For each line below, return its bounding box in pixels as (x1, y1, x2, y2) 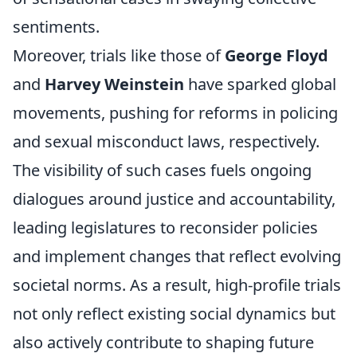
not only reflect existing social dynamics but (13, 303, 335, 324)
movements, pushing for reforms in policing (13, 102, 338, 124)
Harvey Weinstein (45, 73, 184, 95)
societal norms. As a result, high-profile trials (13, 274, 341, 296)
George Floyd (225, 45, 328, 66)
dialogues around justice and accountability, (13, 188, 335, 210)
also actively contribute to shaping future (13, 331, 314, 353)
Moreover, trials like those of (13, 45, 225, 66)
